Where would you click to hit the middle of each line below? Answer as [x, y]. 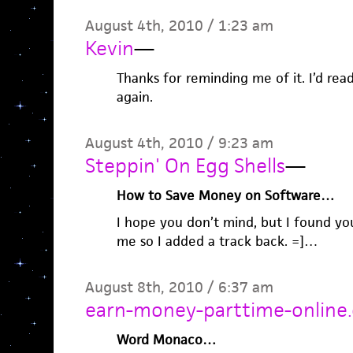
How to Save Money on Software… [225, 195]
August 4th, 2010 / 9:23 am [179, 143]
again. [134, 97]
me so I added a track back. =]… [217, 241]
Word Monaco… [166, 340]
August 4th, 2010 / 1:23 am [179, 26]
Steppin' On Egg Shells [185, 165]
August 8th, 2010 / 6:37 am [179, 287]
